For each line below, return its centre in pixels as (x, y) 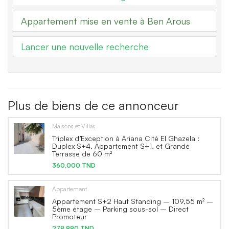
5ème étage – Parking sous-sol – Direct (120, 209)
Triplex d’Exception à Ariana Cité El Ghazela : (126, 138)
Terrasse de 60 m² (82, 153)
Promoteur (70, 216)
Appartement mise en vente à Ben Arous (106, 21)
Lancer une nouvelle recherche (85, 46)
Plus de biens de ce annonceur (93, 105)
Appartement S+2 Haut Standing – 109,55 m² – (133, 201)
